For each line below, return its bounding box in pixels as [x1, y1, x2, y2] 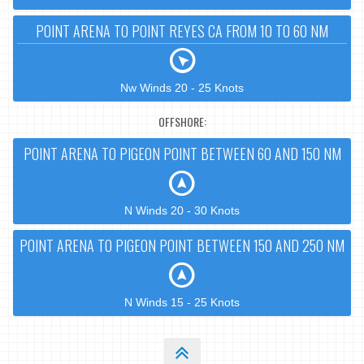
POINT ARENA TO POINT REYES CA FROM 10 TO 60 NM [36, 19, 328, 41]
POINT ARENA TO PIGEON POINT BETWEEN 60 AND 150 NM [23, 142, 341, 164]
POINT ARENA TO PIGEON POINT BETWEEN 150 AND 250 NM [19, 234, 344, 256]
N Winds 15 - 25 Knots [124, 295, 240, 309]
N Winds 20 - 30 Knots [124, 203, 240, 217]
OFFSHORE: [158, 113, 206, 131]
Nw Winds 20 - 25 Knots [120, 80, 244, 94]
